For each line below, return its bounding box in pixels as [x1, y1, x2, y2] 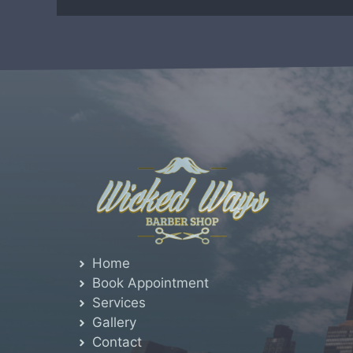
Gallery [92, 314, 137, 331]
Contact [92, 334, 143, 351]
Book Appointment [92, 275, 210, 292]
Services [92, 295, 147, 311]
